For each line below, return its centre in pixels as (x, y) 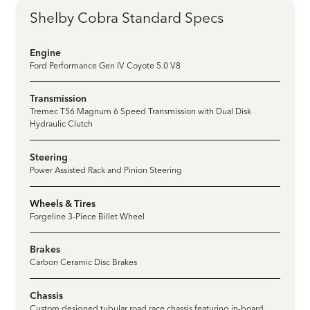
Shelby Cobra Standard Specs (127, 17)
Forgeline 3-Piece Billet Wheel (88, 216)
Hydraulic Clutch (62, 124)
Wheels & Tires (63, 203)
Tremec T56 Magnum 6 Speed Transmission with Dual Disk (141, 111)
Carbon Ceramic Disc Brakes (84, 262)
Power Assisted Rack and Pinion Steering (106, 170)
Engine (46, 52)
